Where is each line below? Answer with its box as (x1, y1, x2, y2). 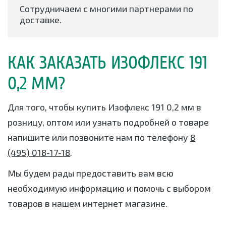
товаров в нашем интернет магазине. (8, 198, 167, 209)
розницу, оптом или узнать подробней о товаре (8, 117, 209, 128)
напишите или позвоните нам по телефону (8, 132, 190, 143)
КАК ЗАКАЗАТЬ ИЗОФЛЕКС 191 (8, 52, 207, 74)
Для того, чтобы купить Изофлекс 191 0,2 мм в (8, 101, 201, 113)
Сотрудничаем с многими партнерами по (20, 3, 193, 15)
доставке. (20, 14, 62, 26)
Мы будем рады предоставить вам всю (8, 167, 174, 179)
